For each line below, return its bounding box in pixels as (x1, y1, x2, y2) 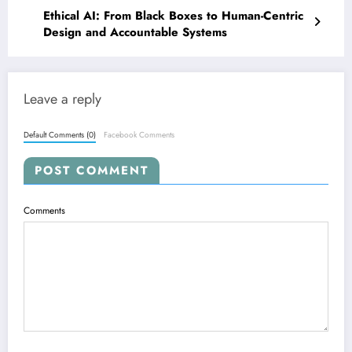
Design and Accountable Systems (43, 24, 227, 42)
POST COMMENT (35, 161, 148, 179)
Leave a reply (24, 89, 101, 110)
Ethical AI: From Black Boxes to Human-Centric (43, 7, 303, 25)
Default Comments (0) (24, 128, 96, 141)
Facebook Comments (104, 128, 175, 141)
